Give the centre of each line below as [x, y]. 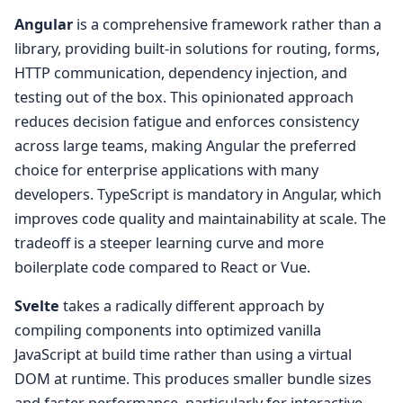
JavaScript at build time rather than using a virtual [183, 355]
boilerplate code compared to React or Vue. [162, 268]
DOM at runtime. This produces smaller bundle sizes [193, 379]
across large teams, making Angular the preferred [185, 146]
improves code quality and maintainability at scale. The [200, 219]
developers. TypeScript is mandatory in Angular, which [198, 195]
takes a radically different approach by [192, 306]
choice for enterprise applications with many [166, 170]
